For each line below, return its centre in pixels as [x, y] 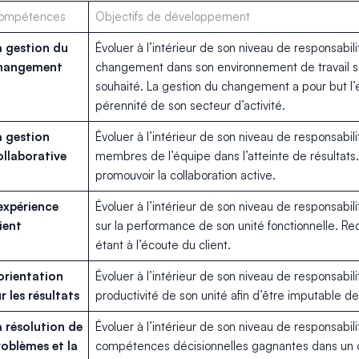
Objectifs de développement [172, 17]
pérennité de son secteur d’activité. [190, 106]
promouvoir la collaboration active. [185, 175]
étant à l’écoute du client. [163, 245]
